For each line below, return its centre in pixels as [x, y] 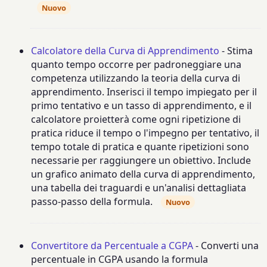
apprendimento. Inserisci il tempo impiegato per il [144, 92]
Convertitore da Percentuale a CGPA [112, 245]
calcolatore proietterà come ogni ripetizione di [136, 119]
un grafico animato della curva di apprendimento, [143, 174]
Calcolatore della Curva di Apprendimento [125, 51]
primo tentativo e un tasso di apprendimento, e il [142, 106]
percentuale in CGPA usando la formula [120, 259]
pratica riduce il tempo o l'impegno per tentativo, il [145, 133]
